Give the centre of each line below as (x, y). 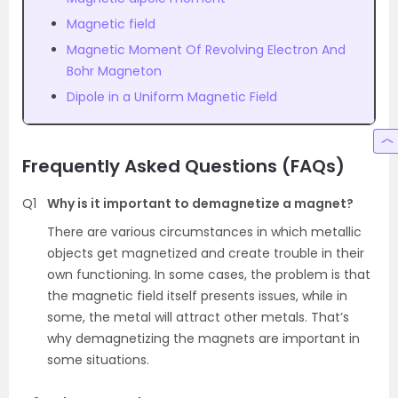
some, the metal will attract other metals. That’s (198, 317)
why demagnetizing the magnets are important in (203, 338)
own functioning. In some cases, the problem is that (209, 274)
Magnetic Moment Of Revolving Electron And (206, 49)
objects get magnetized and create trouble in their (206, 253)
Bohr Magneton (114, 71)
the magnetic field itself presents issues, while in (197, 295)
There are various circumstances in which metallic (204, 231)
